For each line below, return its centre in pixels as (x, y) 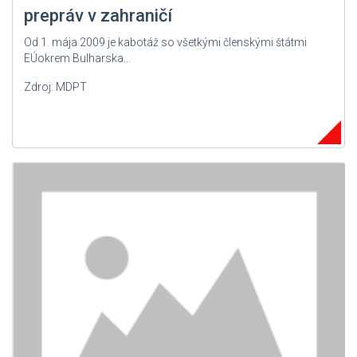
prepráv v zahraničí (98, 15)
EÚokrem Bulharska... (77, 58)
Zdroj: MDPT (55, 86)
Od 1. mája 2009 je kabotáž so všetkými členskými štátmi (165, 42)
